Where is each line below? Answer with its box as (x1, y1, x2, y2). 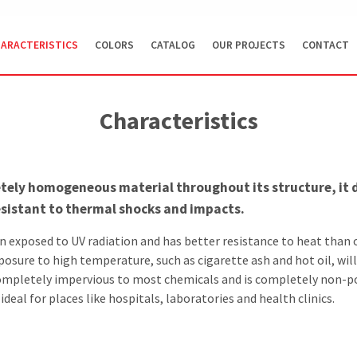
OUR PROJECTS (211, 38, 285, 53)
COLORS (94, 38, 134, 53)
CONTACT (301, 38, 349, 53)
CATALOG (150, 38, 195, 53)
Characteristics (99, 105, 258, 136)
